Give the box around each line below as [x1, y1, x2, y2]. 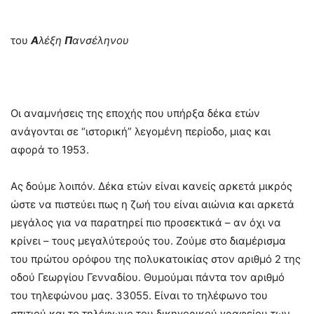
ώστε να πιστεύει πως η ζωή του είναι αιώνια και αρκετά [11, 197, 294, 211]
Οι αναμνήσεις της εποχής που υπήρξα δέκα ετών [11, 106, 260, 120]
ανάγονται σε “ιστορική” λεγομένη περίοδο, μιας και [11, 124, 271, 138]
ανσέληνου [72, 33, 129, 47]
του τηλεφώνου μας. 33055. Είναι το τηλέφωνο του [11, 288, 268, 302]
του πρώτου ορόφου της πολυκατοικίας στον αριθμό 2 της [11, 252, 301, 266]
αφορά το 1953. [11, 142, 89, 156]
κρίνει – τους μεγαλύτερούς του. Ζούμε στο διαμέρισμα [11, 233, 286, 247]
